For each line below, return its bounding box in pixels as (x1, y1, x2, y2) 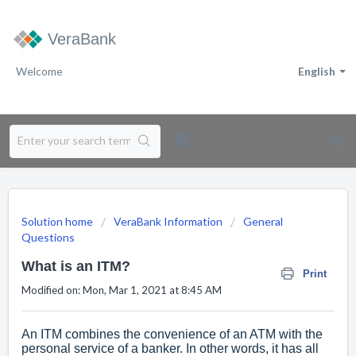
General (243, 215, 283, 228)
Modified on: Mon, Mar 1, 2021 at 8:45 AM (21, 284, 222, 296)
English (298, 64, 335, 78)
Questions (21, 230, 75, 244)
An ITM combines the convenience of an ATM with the (21, 327, 323, 342)
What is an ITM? (21, 258, 130, 274)
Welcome (16, 64, 63, 78)
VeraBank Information (114, 215, 222, 228)
